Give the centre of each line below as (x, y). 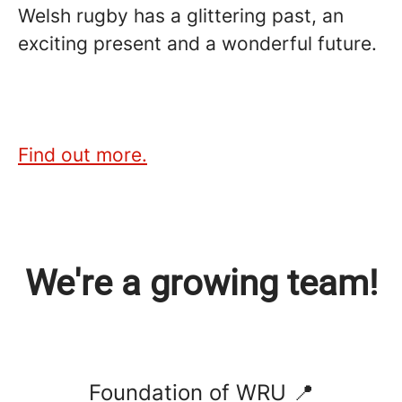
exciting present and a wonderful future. (197, 44)
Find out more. (83, 155)
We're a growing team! (201, 283)
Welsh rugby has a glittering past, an (181, 16)
